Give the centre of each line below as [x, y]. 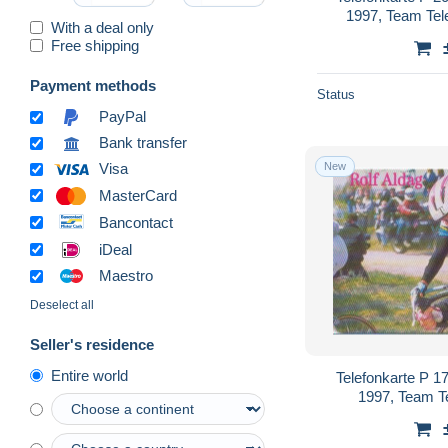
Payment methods [93, 85]
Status [336, 94]
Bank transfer [143, 143]
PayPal [122, 117]
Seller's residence [92, 345]
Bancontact [136, 222]
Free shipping [95, 45]
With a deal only [102, 27]
